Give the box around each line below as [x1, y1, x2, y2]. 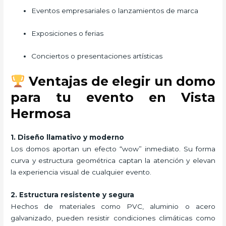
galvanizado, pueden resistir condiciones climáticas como [11, 213, 215, 222]
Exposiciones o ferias [31, 29, 104, 38]
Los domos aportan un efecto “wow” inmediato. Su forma [11, 145, 215, 153]
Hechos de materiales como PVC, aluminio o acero [11, 202, 215, 210]
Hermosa [11, 106, 72, 122]
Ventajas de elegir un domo [25, 74, 215, 89]
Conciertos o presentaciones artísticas [31, 52, 163, 61]
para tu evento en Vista [11, 90, 215, 105]
